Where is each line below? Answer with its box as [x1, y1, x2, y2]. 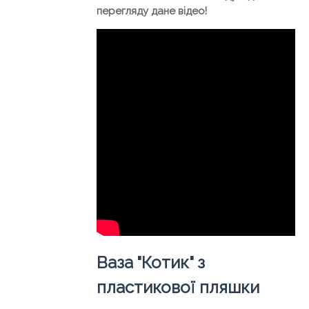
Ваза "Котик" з [97, 252, 205, 273]
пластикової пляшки [97, 277, 259, 298]
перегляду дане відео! [97, 5, 207, 18]
